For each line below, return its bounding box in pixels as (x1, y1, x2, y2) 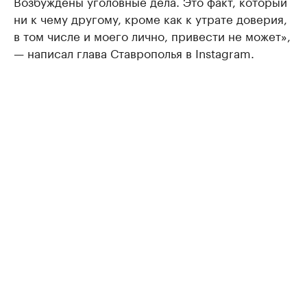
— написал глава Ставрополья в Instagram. (14, 43, 254, 61)
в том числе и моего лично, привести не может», (14, 26, 291, 44)
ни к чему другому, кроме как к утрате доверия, (14, 9, 287, 27)
